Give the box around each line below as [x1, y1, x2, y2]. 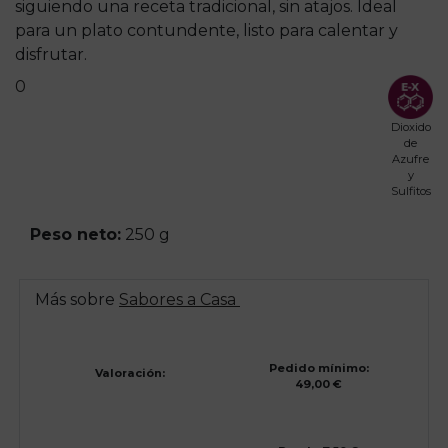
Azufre [392, 152, 430, 167]
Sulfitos [390, 184, 431, 199]
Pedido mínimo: [268, 361, 369, 376]
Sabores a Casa [119, 290, 240, 310]
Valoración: [94, 366, 165, 381]
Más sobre [35, 290, 119, 310]
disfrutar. [15, 44, 87, 64]
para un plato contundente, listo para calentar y [15, 20, 398, 40]
